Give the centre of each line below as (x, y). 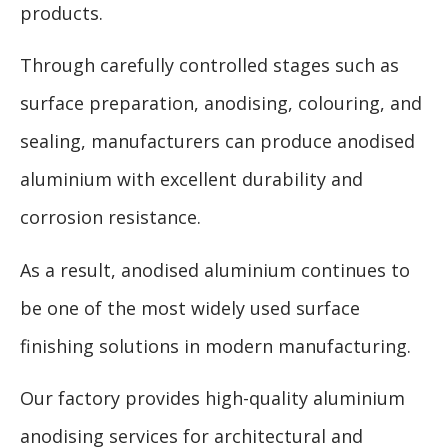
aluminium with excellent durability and (191, 179)
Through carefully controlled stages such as (209, 65)
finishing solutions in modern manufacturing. (215, 345)
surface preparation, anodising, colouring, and (221, 103)
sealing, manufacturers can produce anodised (217, 141)
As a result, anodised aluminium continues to (215, 269)
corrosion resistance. (110, 217)
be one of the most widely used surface (190, 307)
